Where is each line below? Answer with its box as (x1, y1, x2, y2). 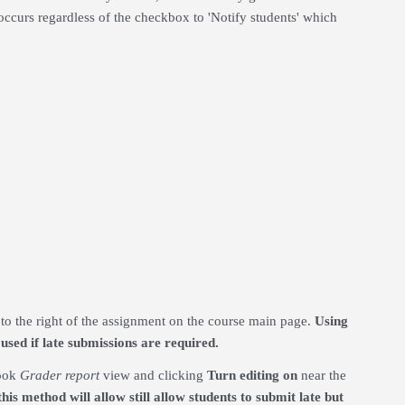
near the (297, 368, 346, 383)
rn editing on (222, 368, 297, 383)
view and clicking (103, 368, 207, 383)
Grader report (20, 368, 103, 383)
